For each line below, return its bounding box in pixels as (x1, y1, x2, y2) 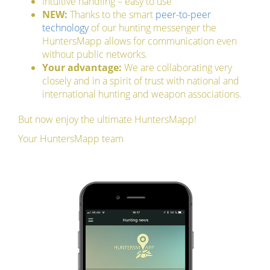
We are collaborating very (122, 61, 232, 75)
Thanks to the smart (67, 8, 155, 22)
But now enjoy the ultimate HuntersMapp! (18, 113, 196, 127)
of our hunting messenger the (89, 21, 216, 35)
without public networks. (42, 48, 148, 61)
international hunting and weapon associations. (42, 87, 242, 101)
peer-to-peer (155, 8, 211, 22)
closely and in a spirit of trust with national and (42, 74, 239, 88)
